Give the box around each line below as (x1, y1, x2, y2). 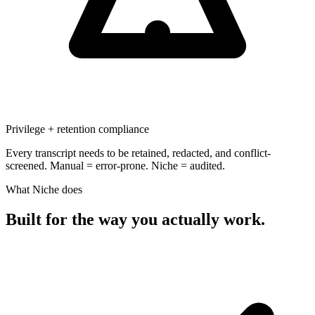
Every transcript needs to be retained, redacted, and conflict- (6, 146, 271, 159)
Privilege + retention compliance (6, 122, 149, 135)
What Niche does (6, 183, 82, 195)
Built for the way (6, 210, 131, 229)
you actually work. (131, 210, 265, 229)
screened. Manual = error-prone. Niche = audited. (6, 159, 225, 172)
